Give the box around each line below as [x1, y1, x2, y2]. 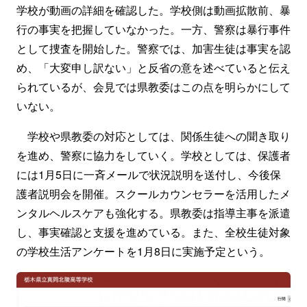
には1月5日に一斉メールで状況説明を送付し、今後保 [16, 167, 281, 182]
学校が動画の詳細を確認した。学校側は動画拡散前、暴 [16, 2, 291, 18]
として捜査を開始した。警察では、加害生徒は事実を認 [16, 40, 291, 56]
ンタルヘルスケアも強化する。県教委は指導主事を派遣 [16, 205, 291, 221]
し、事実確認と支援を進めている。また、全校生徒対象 [16, 224, 291, 240]
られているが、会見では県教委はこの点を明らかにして [16, 79, 291, 95]
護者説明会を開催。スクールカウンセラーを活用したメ [16, 186, 291, 201]
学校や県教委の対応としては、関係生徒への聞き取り [16, 128, 291, 144]
